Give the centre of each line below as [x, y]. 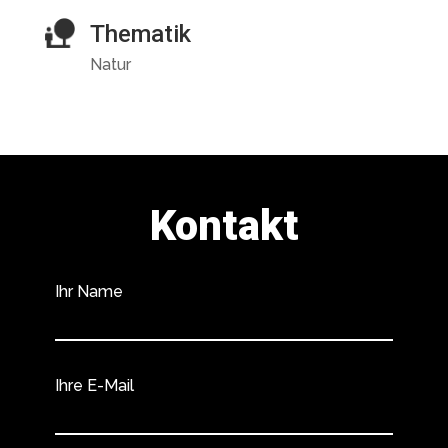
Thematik [140, 34]
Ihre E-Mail [94, 385]
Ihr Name [89, 291]
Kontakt [224, 225]
